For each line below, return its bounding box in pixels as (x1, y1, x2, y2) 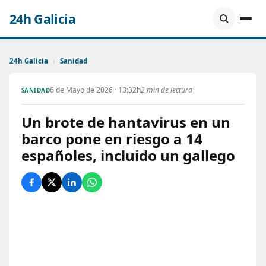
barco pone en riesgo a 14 (21, 129, 202, 148)
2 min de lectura (141, 85, 193, 95)
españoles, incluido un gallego (21, 145, 235, 165)
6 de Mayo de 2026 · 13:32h (50, 85, 141, 95)
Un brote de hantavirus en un (21, 112, 230, 132)
